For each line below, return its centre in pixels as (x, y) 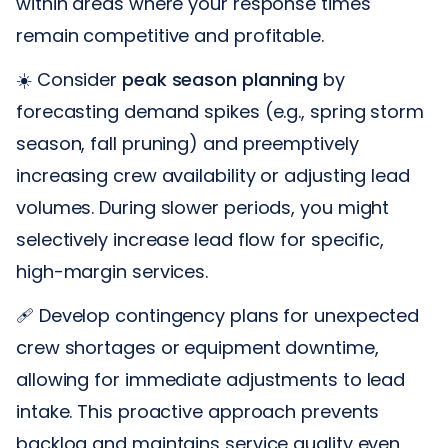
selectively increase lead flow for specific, (200, 239)
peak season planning (220, 79)
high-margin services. (112, 271)
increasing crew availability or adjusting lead (213, 175)
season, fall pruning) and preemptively (187, 143)
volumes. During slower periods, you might (203, 207)
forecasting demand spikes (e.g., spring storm (220, 111)
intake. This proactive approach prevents (198, 411)
